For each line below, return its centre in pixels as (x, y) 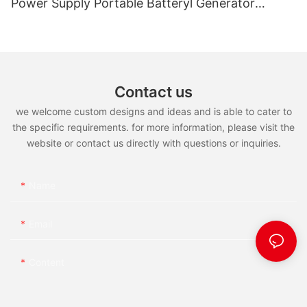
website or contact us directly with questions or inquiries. (153, 143)
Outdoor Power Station (78, 22)
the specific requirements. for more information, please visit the (153, 127)
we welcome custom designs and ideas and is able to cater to (153, 112)
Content (47, 262)
